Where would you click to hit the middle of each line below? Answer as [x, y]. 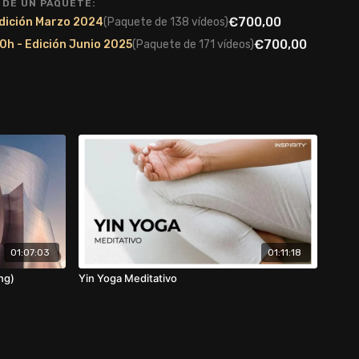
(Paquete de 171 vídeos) [193, 44]
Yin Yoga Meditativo [128, 278]
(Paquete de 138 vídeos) [166, 22]
